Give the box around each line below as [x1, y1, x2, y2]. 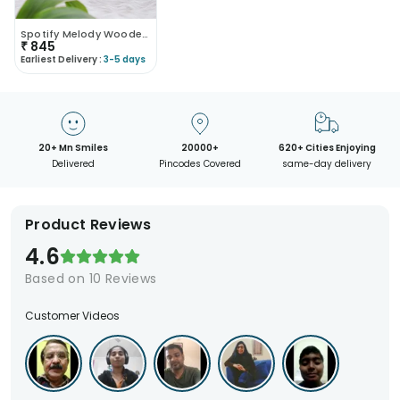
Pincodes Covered [158, 156, 241, 171]
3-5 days [104, 52, 146, 66]
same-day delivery [282, 156, 372, 171]
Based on [25, 269, 89, 287]
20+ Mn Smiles [37, 140, 108, 154]
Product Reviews [25, 213, 152, 235]
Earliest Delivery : [21, 52, 104, 66]
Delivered [51, 156, 95, 171]
